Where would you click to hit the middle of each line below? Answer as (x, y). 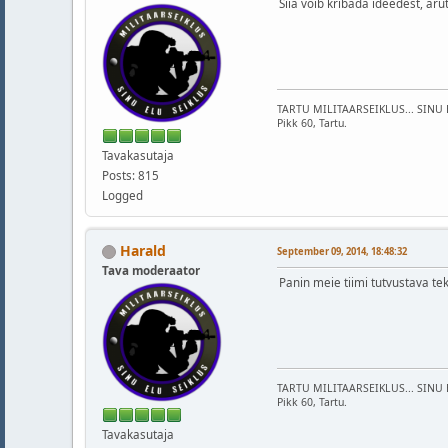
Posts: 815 (130, 175)
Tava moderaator (151, 270)
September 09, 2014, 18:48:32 (342, 252)
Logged (122, 195)
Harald (143, 250)
